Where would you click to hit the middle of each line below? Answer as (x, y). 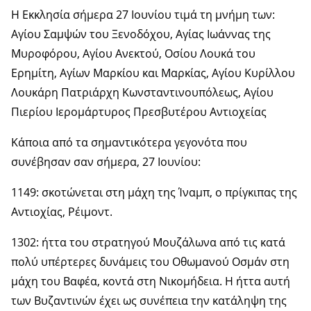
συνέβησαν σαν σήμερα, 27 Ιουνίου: (106, 161)
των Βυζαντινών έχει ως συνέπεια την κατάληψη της (149, 300)
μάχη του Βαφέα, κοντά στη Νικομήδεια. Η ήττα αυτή (151, 281)
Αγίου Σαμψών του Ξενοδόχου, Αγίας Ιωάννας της (141, 34)
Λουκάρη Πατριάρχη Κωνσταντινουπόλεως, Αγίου (142, 92)
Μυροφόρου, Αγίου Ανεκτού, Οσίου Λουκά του (133, 53)
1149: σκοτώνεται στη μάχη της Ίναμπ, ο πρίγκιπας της (154, 192)
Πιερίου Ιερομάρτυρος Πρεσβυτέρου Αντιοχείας (139, 111)
